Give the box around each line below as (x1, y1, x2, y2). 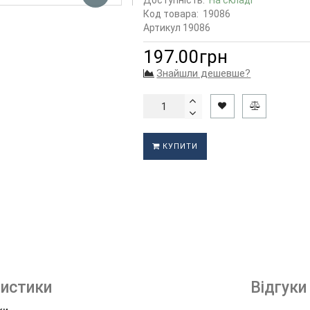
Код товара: (143, 8, 199, 19)
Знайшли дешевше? (156, 67, 251, 80)
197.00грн (143, 46, 228, 67)
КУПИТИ (160, 142, 199, 151)
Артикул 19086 (143, 22, 211, 33)
